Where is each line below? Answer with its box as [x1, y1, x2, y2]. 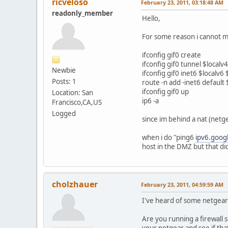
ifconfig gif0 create [142, 50, 201, 60]
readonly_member [52, 8, 113, 18]
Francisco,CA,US [52, 97, 102, 107]
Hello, [142, 13, 160, 23]
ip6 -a [142, 96, 159, 105]
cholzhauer [52, 178, 98, 190]
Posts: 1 [52, 76, 76, 86]
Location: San [52, 88, 93, 97]
